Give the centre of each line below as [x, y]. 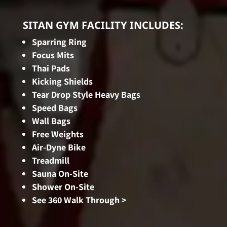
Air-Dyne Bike [59, 147]
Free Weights [58, 134]
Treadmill [50, 160]
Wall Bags [51, 121]
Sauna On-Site [60, 174]
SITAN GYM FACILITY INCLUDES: [103, 25]
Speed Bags [54, 108]
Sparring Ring [59, 42]
